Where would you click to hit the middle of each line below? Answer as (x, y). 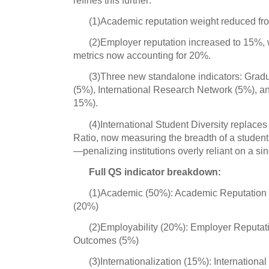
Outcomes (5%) (106, 240)
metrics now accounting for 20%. (142, 56)
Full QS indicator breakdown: (155, 171)
